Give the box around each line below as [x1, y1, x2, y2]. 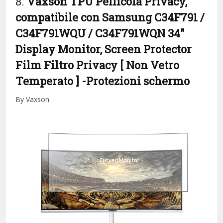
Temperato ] [15, 73, 82, 88]
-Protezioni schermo [82, 73, 190, 88]
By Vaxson [15, 94, 50, 104]
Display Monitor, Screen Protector [15, 41, 192, 56]
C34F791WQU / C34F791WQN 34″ [15, 25, 185, 40]
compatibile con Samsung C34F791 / [15, 9, 205, 24]
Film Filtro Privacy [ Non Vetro [15, 57, 180, 72]
